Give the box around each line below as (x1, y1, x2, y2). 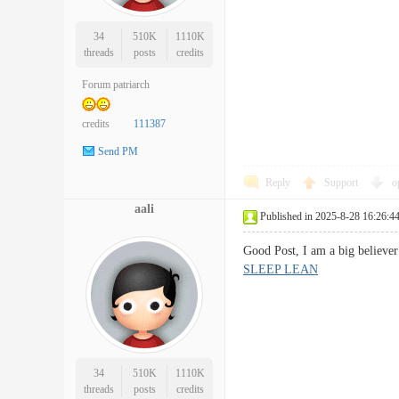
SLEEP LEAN (243, 263, 318, 276)
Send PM (98, 145, 138, 159)
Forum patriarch (82, 78, 150, 91)
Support (324, 176, 361, 189)
